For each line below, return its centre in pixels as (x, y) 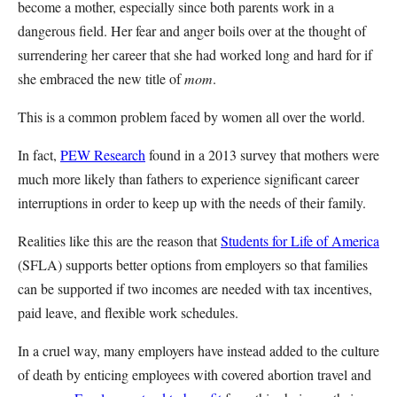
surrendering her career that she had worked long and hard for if (195, 54)
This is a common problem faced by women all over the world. (194, 116)
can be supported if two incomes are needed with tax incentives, (195, 288)
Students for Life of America (300, 240)
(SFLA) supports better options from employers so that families (193, 264)
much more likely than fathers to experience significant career (188, 178)
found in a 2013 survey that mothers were (262, 154)
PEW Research (103, 154)
